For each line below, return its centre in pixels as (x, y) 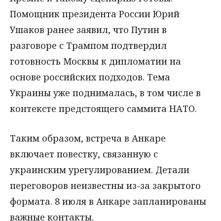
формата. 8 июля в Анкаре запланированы (108, 202)
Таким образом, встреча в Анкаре (88, 138)
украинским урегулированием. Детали (100, 170)
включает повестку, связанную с (84, 154)
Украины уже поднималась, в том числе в (105, 92)
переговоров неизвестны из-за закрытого (105, 186)
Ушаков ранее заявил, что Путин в (88, 29)
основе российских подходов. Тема (90, 77)
